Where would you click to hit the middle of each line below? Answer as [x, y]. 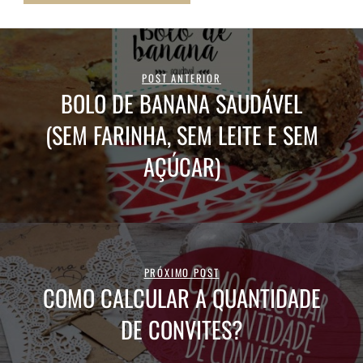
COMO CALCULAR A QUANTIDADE [181, 297]
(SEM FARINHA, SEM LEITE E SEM [181, 134]
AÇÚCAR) [181, 166]
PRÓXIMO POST [181, 272]
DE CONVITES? [181, 329]
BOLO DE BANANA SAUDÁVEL [181, 102]
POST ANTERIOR [181, 78]
